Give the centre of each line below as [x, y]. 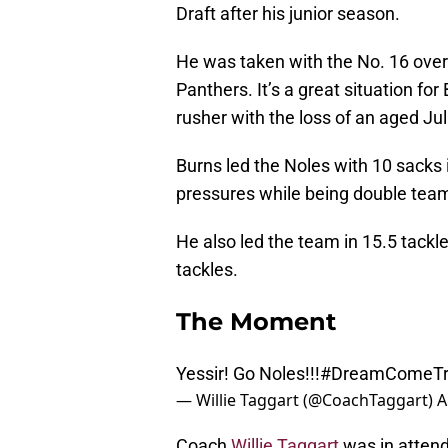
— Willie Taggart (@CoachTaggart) [306, 400]
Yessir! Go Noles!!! [248, 374]
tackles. [207, 270]
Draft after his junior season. [288, 14]
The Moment [256, 322]
